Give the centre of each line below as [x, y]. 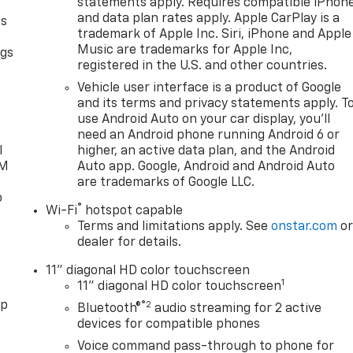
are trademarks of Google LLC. [166, 183]
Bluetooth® [110, 309]
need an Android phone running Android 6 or [209, 136]
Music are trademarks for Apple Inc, [185, 51]
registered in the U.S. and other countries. [203, 67]
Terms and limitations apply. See [175, 227]
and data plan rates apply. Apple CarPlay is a [209, 19]
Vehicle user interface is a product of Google [210, 89]
